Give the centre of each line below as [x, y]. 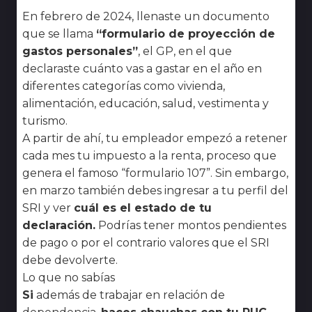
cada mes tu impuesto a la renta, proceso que [149, 155]
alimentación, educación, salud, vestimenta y [146, 103]
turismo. [45, 120]
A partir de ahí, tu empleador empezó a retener [155, 138]
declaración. [59, 225]
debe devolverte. [70, 260]
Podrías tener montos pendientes [192, 225]
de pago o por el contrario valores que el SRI [146, 242]
